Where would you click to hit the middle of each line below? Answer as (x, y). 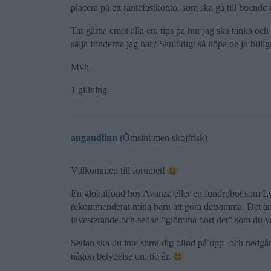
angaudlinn (94, 138)
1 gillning (89, 90)
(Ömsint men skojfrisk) (162, 138)
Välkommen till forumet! (119, 170)
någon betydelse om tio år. (122, 256)
